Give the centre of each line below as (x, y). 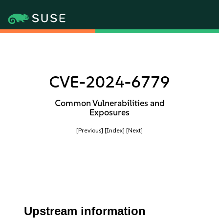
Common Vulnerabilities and (109, 103)
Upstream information (85, 211)
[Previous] (90, 130)
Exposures (109, 112)
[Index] (115, 130)
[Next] (134, 130)
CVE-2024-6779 (109, 82)
